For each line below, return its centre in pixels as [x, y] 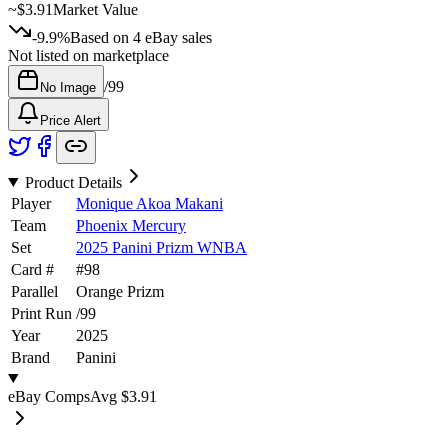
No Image [68, 87]
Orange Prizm [120, 291]
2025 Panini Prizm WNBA [161, 247]
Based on [101, 37]
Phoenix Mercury [131, 225]
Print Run [41, 313]
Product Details [73, 182]
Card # [32, 269]
